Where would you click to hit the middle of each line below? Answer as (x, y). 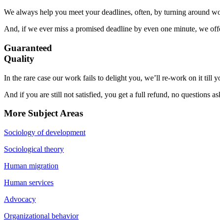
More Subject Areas (43, 113)
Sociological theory (34, 149)
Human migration (31, 166)
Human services (29, 183)
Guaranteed (28, 48)
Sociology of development (45, 133)
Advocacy (20, 199)
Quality (19, 59)
